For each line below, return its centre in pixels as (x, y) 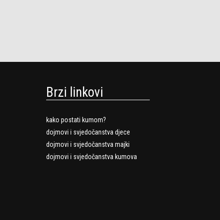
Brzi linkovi (75, 93)
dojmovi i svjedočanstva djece (88, 132)
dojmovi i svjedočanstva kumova (92, 156)
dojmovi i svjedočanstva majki (88, 144)
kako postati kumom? (76, 120)
